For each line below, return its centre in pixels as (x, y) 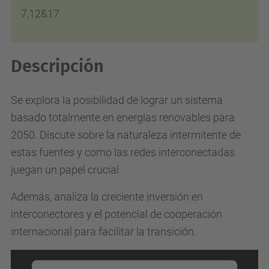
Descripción (57, 66)
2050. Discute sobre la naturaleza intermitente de (126, 135)
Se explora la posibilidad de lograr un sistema (117, 100)
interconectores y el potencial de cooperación (116, 214)
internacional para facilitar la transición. (105, 231)
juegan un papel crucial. (68, 170)
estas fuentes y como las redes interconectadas (123, 152)
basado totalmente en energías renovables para (123, 117)
